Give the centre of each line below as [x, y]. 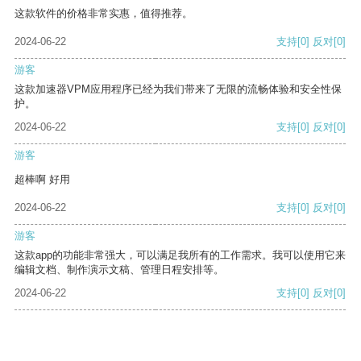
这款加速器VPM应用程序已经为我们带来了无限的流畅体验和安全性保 [178, 89]
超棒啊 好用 [42, 180]
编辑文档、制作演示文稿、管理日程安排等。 [119, 270]
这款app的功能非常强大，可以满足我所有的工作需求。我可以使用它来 [180, 255]
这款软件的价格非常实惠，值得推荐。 [104, 14]
